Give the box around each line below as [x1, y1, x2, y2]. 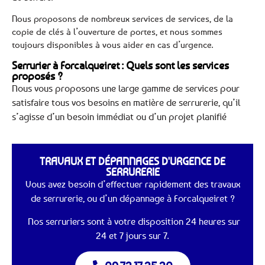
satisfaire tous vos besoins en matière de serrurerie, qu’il [12, 96, 240, 108]
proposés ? [12, 69, 63, 82]
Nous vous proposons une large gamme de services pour [12, 82, 240, 94]
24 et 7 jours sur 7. [96, 229, 169, 241]
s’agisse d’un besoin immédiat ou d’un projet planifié [12, 110, 227, 122]
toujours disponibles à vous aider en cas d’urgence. [12, 39, 214, 50]
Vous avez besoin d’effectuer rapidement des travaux [25, 178, 240, 190]
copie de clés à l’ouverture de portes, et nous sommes [12, 26, 222, 37]
